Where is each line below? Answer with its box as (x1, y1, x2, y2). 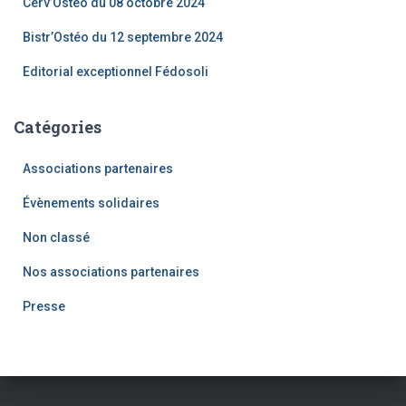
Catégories (14, 115, 101, 138)
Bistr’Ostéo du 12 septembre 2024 (23, 29, 223, 44)
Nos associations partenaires (23, 264, 199, 279)
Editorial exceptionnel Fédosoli (23, 63, 208, 79)
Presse (23, 298, 65, 314)
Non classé (23, 229, 90, 245)
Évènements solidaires (23, 195, 159, 210)
